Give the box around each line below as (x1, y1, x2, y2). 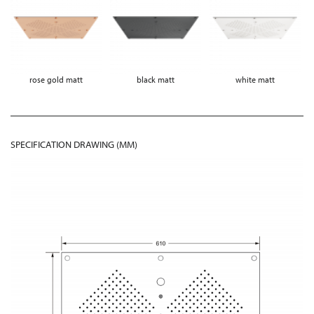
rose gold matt (29, 74, 83, 85)
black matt (136, 74, 175, 85)
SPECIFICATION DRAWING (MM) (11, 138, 137, 151)
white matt (235, 74, 275, 85)
